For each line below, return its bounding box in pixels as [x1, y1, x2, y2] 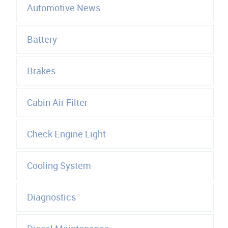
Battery [26, 33, 57, 46]
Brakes [26, 65, 55, 77]
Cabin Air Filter [26, 96, 88, 109]
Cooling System [26, 159, 91, 172]
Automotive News [26, 2, 100, 14]
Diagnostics [26, 191, 76, 204]
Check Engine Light [26, 128, 106, 140]
